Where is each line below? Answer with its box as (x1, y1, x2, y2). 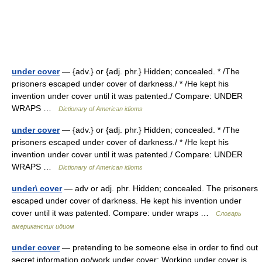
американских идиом (12, 223, 74, 230)
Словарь (216, 210, 242, 217)
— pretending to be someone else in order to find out (60, 243, 258, 252)
